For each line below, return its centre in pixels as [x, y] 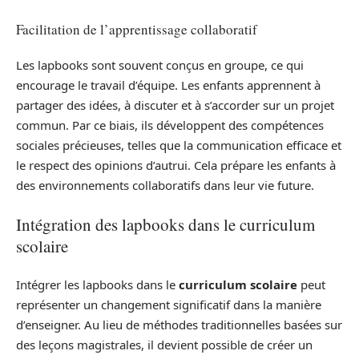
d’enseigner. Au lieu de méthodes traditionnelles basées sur [179, 325]
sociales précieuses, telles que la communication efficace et [179, 145]
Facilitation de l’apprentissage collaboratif [137, 29]
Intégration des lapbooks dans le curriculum [165, 224]
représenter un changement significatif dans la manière [169, 305]
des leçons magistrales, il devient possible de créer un [164, 345]
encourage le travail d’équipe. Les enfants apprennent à [168, 85]
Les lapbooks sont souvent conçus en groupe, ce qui [160, 65]
